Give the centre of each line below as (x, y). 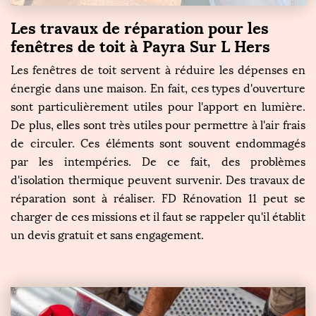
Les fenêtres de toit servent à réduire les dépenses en (158, 70)
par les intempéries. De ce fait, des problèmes (158, 162)
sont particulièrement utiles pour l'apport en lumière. (158, 107)
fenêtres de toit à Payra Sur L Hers (140, 46)
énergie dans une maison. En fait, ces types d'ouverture (158, 88)
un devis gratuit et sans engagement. (107, 235)
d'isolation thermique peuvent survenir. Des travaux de (158, 180)
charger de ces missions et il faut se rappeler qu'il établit (158, 217)
